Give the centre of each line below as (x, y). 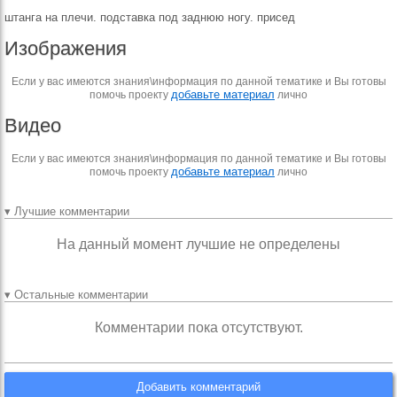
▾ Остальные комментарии (76, 295)
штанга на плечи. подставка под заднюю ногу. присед (150, 17)
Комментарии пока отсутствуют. (198, 327)
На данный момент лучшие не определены (198, 244)
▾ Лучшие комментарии (67, 211)
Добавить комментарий (198, 387)
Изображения (66, 48)
